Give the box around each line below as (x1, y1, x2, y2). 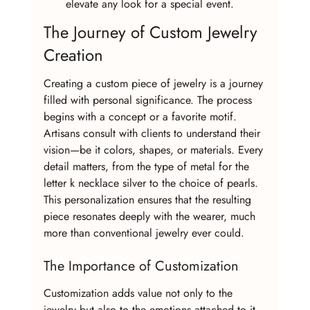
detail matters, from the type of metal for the (43, 158, 253, 174)
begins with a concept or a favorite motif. (43, 108, 240, 125)
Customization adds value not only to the (43, 284, 236, 301)
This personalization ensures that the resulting (43, 191, 255, 208)
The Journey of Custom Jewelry (43, 20, 262, 45)
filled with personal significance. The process (43, 91, 255, 108)
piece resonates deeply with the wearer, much (43, 208, 259, 224)
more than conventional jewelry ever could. (43, 224, 244, 241)
